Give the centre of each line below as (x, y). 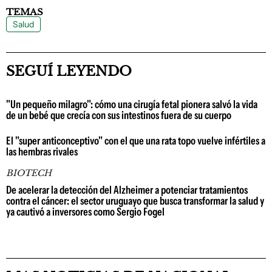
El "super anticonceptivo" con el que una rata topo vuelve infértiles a (136, 141)
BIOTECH (29, 173)
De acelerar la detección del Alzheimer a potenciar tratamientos (127, 190)
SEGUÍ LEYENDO (69, 71)
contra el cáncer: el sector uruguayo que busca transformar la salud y (135, 201)
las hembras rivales (42, 151)
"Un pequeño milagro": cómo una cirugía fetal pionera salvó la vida (132, 104)
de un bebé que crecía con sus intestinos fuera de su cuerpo (119, 115)
